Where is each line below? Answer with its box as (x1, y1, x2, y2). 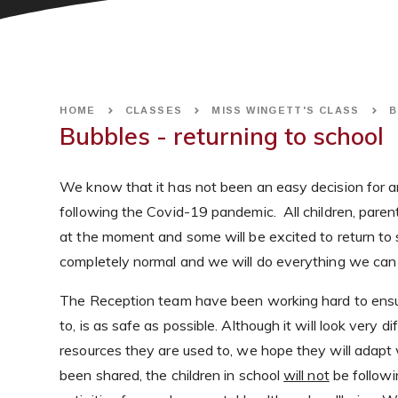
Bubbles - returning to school (60, 120, 385, 151)
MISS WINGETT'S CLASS (211, 105, 360, 116)
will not (283, 366, 330, 385)
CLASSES (124, 105, 183, 116)
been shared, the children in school (60, 366, 284, 385)
